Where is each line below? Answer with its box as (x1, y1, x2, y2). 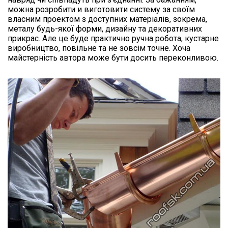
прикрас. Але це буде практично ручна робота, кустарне (8, 34, 219, 43)
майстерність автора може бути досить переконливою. (8, 53, 218, 63)
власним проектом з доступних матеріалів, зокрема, (8, 14, 207, 24)
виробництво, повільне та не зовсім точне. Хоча (8, 43, 190, 53)
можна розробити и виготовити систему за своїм (8, 5, 195, 14)
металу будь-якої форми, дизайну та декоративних (8, 24, 202, 34)
